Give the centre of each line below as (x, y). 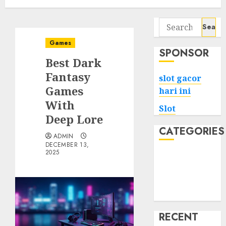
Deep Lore (74, 119)
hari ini (175, 91)
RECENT (179, 217)
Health (172, 181)
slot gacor (180, 78)
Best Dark (73, 62)
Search (172, 23)
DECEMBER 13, (67, 145)
